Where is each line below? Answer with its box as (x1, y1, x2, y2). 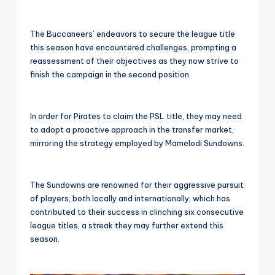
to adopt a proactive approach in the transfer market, (30, 125, 234, 135)
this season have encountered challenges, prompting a (30, 42, 236, 53)
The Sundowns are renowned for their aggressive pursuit (30, 180, 244, 190)
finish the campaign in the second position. (30, 69, 191, 80)
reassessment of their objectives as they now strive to (30, 56, 239, 66)
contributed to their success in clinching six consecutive (30, 207, 244, 217)
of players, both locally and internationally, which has (30, 193, 230, 204)
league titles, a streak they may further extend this (30, 220, 223, 231)
